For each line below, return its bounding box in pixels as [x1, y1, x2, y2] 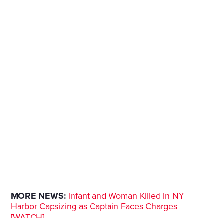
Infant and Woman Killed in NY [69, 190, 184, 201]
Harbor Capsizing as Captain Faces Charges [11, 201, 178, 212]
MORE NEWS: [11, 190, 67, 201]
